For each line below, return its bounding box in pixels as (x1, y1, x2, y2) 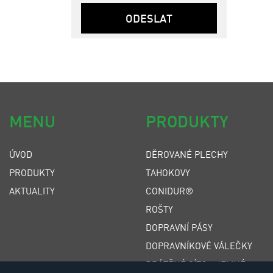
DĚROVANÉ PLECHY (146, 148, 228, 160)
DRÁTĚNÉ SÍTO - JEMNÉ (146, 258, 246, 270)
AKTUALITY (9, 185, 55, 197)
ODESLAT (126, 12, 172, 25)
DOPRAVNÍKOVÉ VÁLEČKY (146, 239, 252, 252)
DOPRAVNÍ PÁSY (146, 221, 213, 233)
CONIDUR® (146, 185, 193, 197)
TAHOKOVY (146, 166, 190, 179)
